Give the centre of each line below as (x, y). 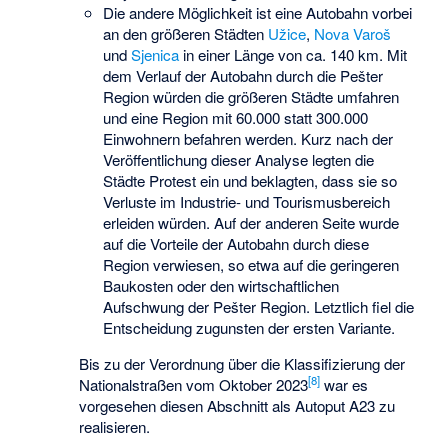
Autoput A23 (335, 405)
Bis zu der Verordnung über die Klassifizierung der (242, 363)
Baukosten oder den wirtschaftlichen (221, 285)
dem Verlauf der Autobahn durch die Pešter (243, 75)
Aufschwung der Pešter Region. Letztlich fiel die (259, 306)
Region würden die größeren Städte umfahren (251, 96)
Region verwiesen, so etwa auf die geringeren (251, 264)
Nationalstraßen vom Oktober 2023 (194, 384)
